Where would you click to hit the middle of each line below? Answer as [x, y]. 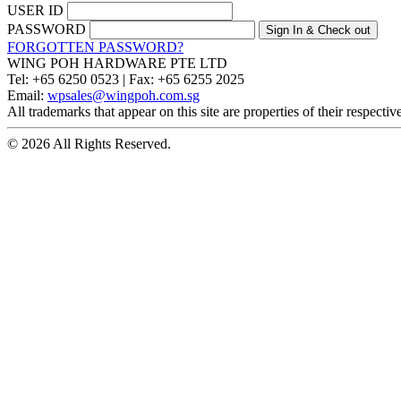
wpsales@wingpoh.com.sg [124, 96]
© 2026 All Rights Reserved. [89, 144]
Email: [26, 96]
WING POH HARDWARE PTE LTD [117, 64]
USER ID [35, 11]
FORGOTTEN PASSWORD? [95, 47]
